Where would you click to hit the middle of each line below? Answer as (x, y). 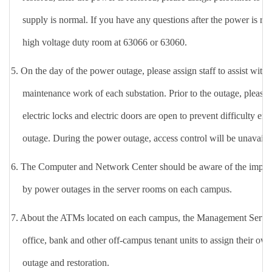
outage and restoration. (66, 262)
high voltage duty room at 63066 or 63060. (105, 42)
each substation (135, 93)
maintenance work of (64, 93)
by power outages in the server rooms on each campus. (127, 189)
